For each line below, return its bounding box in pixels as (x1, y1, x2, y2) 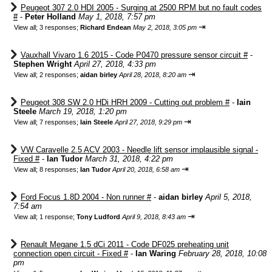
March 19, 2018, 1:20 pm (39, 107, 127, 116)
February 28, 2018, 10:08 (178, 249, 267, 258)
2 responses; (39, 71, 80, 78)
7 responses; (39, 118, 80, 126)
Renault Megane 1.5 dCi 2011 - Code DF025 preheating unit (21, 240, 229, 249)
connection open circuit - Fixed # (13, 249, 128, 258)
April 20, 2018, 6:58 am (112, 166, 180, 173)
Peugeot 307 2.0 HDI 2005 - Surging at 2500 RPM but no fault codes (21, 3, 262, 12)
